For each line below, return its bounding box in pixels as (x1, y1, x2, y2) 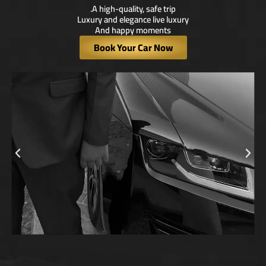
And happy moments (95, 21, 171, 38)
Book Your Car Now (93, 38, 173, 56)
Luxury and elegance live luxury (77, 11, 189, 27)
